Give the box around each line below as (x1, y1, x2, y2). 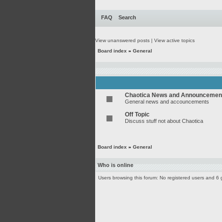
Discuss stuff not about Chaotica (125, 118, 203, 124)
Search (118, 14, 136, 20)
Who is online (98, 162, 133, 168)
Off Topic (125, 111, 150, 118)
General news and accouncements (125, 99, 209, 105)
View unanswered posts (95, 38, 150, 43)
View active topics (154, 38, 195, 43)
